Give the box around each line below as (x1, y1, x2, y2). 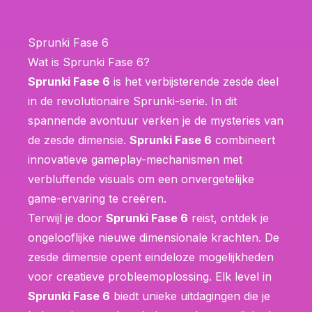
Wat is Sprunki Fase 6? (28, 54, 150, 69)
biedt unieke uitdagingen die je (110, 288, 270, 303)
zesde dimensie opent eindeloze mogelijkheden (28, 249, 274, 264)
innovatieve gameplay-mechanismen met (28, 152, 242, 166)
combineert (212, 132, 275, 147)
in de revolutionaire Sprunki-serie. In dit (28, 93, 237, 108)
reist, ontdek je (188, 210, 269, 225)
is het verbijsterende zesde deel (110, 74, 279, 88)
